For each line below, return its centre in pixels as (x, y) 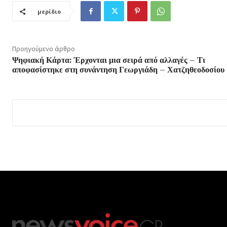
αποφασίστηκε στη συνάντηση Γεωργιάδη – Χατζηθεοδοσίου (118, 70)
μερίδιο (49, 12)
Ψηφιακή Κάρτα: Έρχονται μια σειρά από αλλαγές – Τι (109, 61)
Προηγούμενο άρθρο (44, 49)
